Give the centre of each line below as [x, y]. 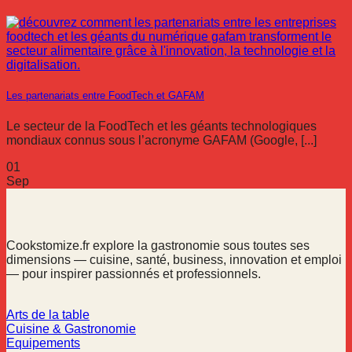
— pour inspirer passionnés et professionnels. [134, 273]
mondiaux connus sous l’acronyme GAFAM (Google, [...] [161, 140]
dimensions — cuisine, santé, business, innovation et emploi [174, 259]
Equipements [43, 343]
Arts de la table [48, 314]
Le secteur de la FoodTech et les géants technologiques [161, 126]
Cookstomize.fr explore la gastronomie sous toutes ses [158, 245]
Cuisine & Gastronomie [71, 328]
